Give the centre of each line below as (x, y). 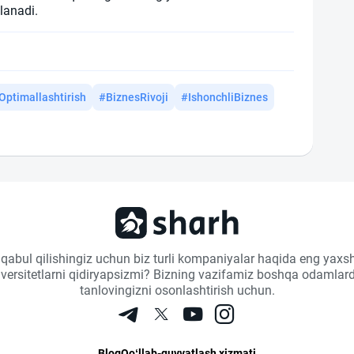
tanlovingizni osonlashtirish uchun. (177, 291)
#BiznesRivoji (134, 98)
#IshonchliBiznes (224, 98)
